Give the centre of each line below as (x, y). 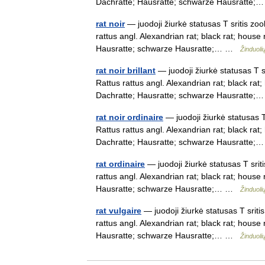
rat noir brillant (126, 70)
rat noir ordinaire (130, 117)
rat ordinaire (120, 164)
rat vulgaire (119, 211)
